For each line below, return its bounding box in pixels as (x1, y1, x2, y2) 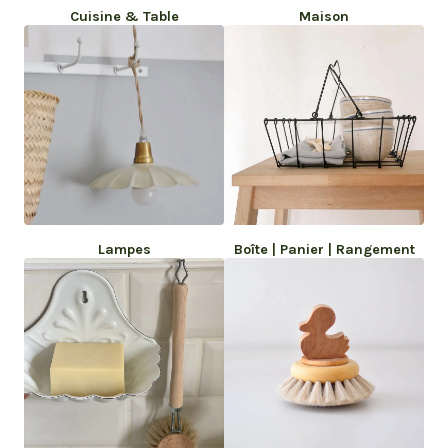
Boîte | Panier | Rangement (233, 241, 415, 259)
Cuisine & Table (69, 8, 179, 26)
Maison (299, 8, 349, 26)
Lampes (97, 241, 151, 259)
